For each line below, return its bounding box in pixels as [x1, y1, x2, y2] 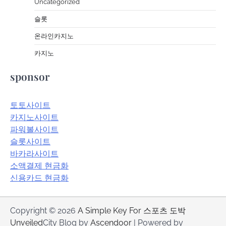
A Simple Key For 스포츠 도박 [78, 205, 186, 215]
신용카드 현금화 [10, 173, 69, 183]
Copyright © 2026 [10, 205, 78, 215]
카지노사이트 [10, 112, 59, 122]
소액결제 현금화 [10, 160, 69, 171]
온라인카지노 [34, 32, 74, 40]
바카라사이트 [10, 148, 59, 158]
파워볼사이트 [10, 124, 59, 134]
